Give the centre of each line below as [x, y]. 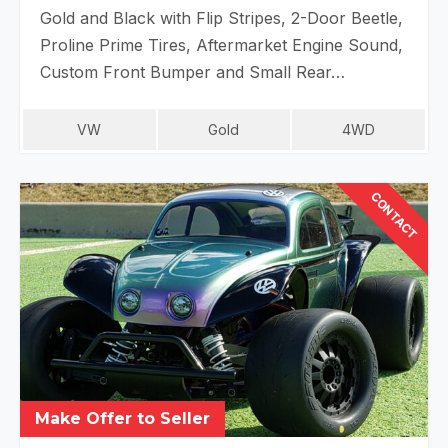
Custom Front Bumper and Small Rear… [192, 72]
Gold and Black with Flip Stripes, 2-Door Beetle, [221, 18]
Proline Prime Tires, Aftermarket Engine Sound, [221, 45]
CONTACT [394, 216]
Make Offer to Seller [122, 419]
